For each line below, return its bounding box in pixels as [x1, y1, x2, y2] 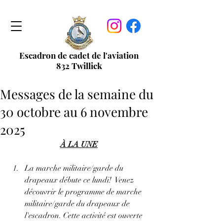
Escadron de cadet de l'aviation [19, 50, 139, 61]
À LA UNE [60, 140, 98, 149]
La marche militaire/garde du [25, 163, 125, 173]
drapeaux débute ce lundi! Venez [25, 175, 136, 185]
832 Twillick [56, 60, 102, 71]
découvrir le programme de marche [25, 187, 144, 197]
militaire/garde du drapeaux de [25, 199, 132, 209]
